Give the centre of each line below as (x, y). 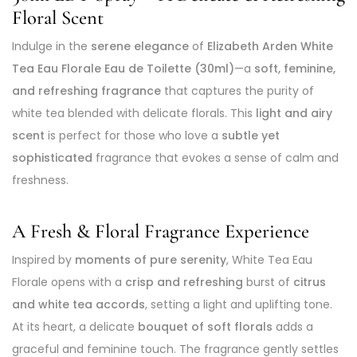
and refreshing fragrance (86, 90)
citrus (310, 282)
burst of (268, 282)
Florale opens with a (69, 282)
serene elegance (140, 46)
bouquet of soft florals (205, 327)
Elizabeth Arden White (270, 46)
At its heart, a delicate (75, 327)
